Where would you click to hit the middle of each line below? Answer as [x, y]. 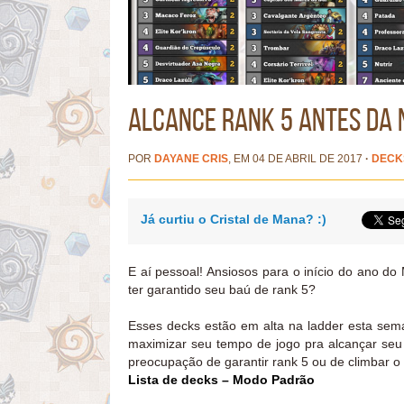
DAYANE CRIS [191, 159]
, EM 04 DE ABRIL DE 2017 [295, 159]
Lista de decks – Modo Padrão [221, 379]
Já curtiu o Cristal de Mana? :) [233, 219]
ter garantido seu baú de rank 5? [222, 289]
